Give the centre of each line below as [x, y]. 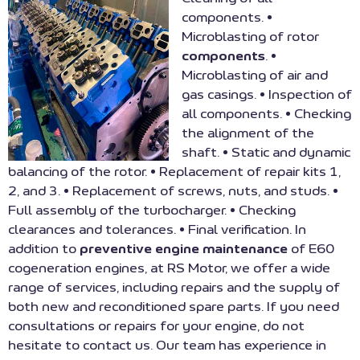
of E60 [313, 249]
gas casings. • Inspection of [267, 94]
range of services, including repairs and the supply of [174, 287]
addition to [44, 249]
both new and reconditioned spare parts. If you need [174, 307]
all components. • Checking [266, 114]
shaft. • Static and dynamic [266, 152]
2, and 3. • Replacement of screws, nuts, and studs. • [173, 191]
